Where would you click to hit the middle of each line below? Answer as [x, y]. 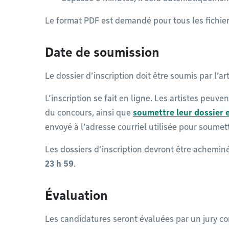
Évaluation [76, 196]
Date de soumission [102, 52]
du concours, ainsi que [89, 113]
